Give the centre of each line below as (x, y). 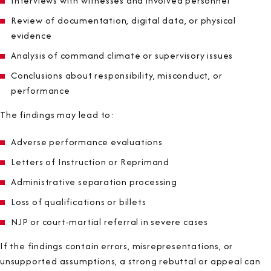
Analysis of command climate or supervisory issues (122, 55)
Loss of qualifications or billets (79, 201)
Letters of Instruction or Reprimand (90, 162)
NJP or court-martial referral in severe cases (109, 221)
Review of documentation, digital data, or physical (123, 20)
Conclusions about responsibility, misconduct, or (117, 75)
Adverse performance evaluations (87, 142)
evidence (31, 35)
